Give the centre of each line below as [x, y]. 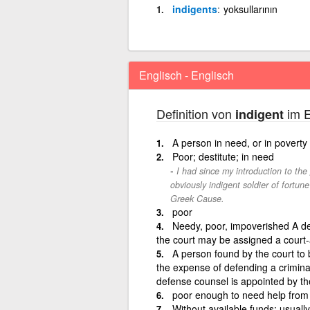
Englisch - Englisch [186, 75]
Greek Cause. [197, 198]
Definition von [195, 113]
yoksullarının [250, 9]
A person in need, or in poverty [239, 142]
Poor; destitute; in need [223, 156]
